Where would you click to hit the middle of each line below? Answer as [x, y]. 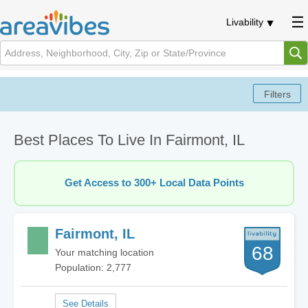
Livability [245, 22]
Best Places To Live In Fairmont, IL [129, 140]
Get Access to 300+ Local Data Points [154, 183]
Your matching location [104, 252]
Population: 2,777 [93, 267]
